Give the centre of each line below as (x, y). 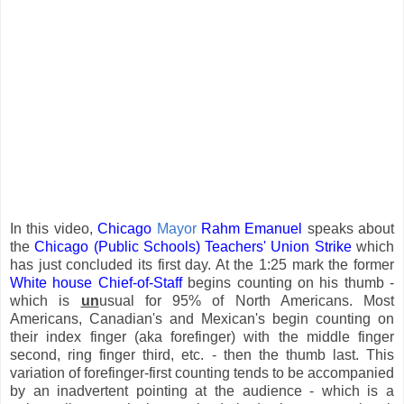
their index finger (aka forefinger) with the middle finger (202, 336)
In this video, (54, 228)
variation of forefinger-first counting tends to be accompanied (202, 372)
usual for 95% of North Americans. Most (246, 300)
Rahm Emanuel (252, 228)
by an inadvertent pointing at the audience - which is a (202, 390)
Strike (333, 246)
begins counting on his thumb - (288, 282)
